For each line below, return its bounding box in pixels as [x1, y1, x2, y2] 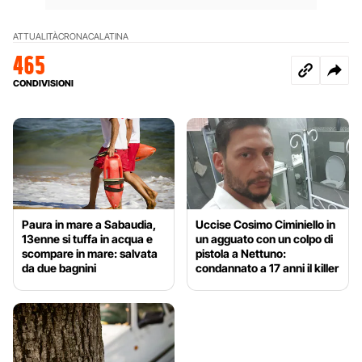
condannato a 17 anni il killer [196, 260, 339, 275]
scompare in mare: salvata [22, 246, 158, 260]
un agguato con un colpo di [196, 231, 334, 246]
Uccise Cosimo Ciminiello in [196, 217, 336, 231]
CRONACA [58, 30, 99, 42]
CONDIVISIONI [13, 77, 74, 89]
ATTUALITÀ [13, 30, 58, 42]
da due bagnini [22, 260, 96, 275]
